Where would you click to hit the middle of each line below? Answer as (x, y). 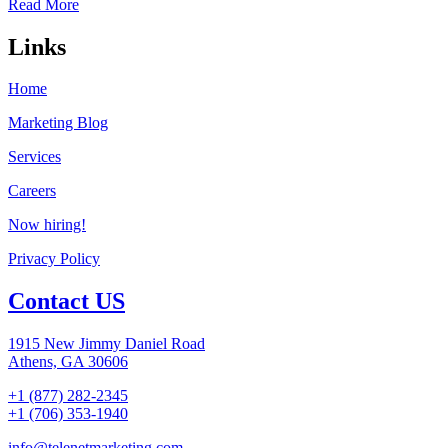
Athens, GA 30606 (68, 362)
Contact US (66, 301)
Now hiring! (47, 225)
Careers (32, 191)
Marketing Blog (58, 123)
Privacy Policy (54, 259)
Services (34, 157)
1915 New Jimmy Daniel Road (106, 344)
